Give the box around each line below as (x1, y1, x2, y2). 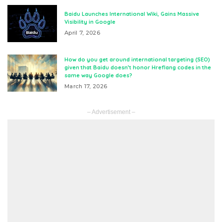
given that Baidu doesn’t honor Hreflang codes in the (64, 64, 211, 71)
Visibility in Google (64, 18, 115, 25)
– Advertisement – (87, 109, 135, 115)
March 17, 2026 (64, 83, 108, 90)
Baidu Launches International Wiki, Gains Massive (64, 10, 199, 17)
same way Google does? (64, 72, 132, 79)
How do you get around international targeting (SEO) (64, 56, 210, 63)
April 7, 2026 (64, 29, 100, 36)
